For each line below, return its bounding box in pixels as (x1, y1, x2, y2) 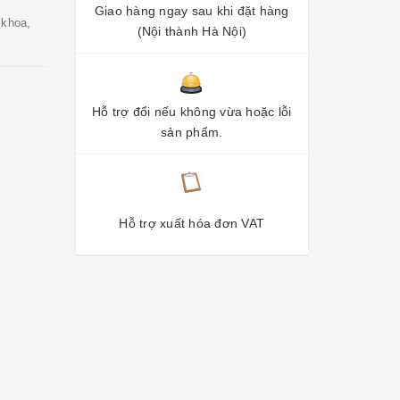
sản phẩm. (161, 125, 223, 139)
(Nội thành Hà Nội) (137, 24, 246, 38)
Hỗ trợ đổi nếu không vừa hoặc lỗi (92, 104, 292, 119)
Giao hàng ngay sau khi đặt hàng (94, 4, 289, 18)
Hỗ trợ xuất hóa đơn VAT (119, 215, 265, 230)
